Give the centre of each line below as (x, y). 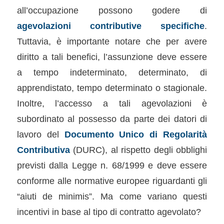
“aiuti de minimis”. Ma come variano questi (112, 196)
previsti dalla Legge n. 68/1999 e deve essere (112, 165)
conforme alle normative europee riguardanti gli (112, 180)
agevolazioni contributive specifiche (111, 25)
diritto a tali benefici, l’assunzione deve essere (112, 56)
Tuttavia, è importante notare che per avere (112, 41)
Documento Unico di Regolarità (136, 134)
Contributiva (43, 149)
